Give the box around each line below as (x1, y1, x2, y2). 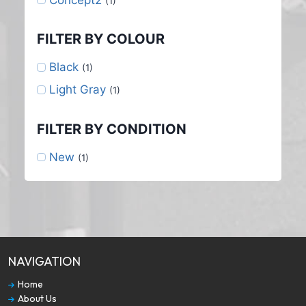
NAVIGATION (8, 253, 81, 269)
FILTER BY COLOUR (37, 31, 165, 48)
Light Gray (48, 83, 106, 97)
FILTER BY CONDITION (37, 120, 186, 137)
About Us (16, 292, 57, 305)
